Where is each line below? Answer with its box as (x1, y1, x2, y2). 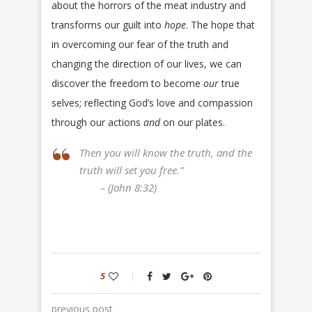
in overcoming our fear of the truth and (52, 38, 228, 52)
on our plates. (160, 116, 225, 130)
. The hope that (186, 18, 255, 32)
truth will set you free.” (79, 163, 183, 178)
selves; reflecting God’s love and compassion (52, 96, 253, 110)
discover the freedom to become (52, 77, 203, 91)
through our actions (52, 116, 143, 130)
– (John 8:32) (100, 180, 157, 195)
